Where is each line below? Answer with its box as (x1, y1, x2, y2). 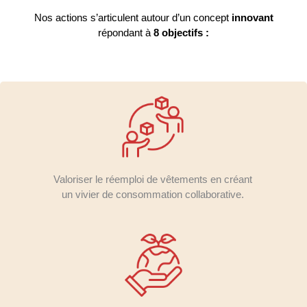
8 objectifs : (153, 26, 209, 38)
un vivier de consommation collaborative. (62, 188, 244, 200)
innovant (228, 11, 273, 23)
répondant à (98, 26, 153, 38)
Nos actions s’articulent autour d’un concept (34, 11, 229, 23)
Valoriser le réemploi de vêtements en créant (53, 173, 252, 185)
